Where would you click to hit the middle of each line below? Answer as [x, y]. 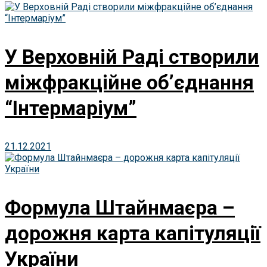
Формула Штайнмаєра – [120, 208]
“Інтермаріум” [71, 108]
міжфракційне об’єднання [129, 82]
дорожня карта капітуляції [133, 234]
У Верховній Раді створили [132, 57]
